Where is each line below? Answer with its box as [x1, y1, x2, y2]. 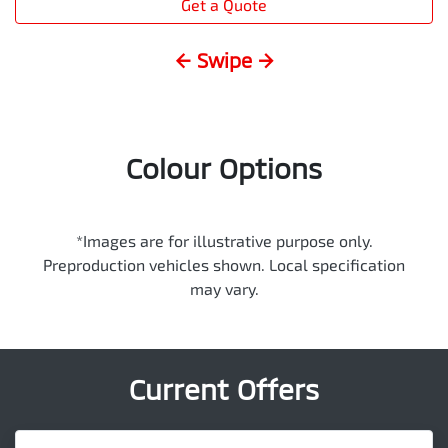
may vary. [189, 278, 259, 298]
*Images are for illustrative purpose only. [75, 230, 373, 250]
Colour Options [126, 150, 322, 185]
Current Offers [129, 371, 319, 406]
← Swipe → [174, 47, 274, 72]
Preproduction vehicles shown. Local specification [43, 254, 405, 274]
